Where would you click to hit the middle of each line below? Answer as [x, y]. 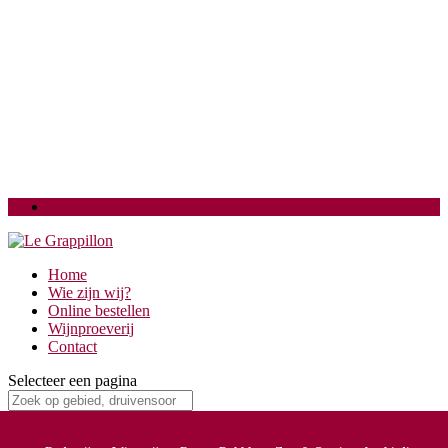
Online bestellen [99, 310]
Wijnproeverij [91, 328]
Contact [72, 346]
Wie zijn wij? [89, 292]
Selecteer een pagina [72, 380]
